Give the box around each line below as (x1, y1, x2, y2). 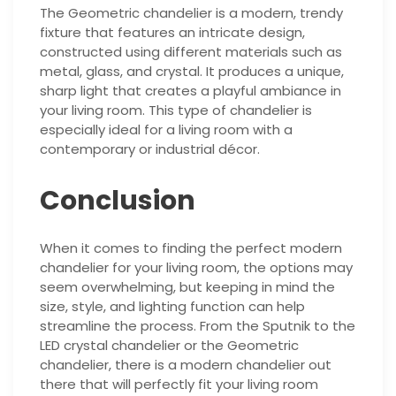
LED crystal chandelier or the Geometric (40, 335, 299, 354)
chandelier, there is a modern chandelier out (40, 354, 331, 374)
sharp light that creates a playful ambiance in (40, 80, 341, 100)
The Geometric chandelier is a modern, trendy (40, 3, 343, 22)
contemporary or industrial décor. (40, 139, 260, 158)
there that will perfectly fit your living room (40, 374, 318, 393)
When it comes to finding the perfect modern (40, 238, 342, 257)
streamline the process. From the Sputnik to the (40, 316, 355, 335)
